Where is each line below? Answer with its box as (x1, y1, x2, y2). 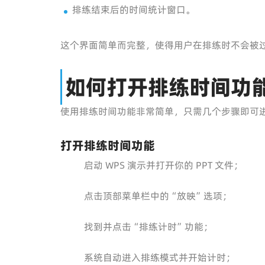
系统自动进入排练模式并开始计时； (84, 251, 235, 264)
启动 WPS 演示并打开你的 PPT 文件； (84, 159, 243, 172)
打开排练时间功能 (60, 137, 155, 154)
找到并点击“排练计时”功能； (84, 220, 213, 233)
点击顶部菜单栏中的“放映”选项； (84, 189, 232, 202)
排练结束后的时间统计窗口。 (72, 3, 195, 16)
